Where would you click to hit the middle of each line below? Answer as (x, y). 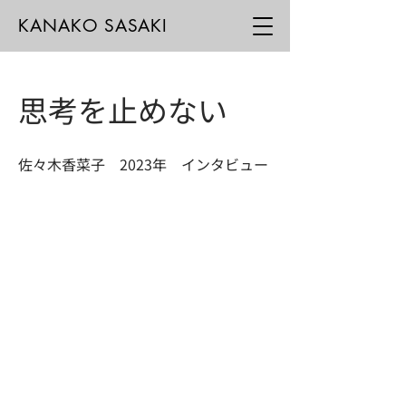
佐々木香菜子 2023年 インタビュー (143, 164)
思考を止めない (123, 110)
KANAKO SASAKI (93, 26)
